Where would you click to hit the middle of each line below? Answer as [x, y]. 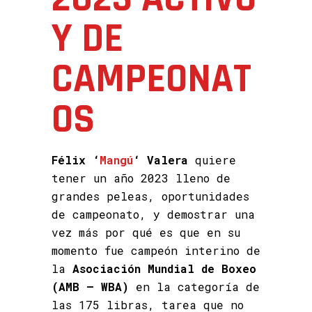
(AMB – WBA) [90, 287]
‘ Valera [161, 160]
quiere [212, 160]
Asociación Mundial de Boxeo [164, 268]
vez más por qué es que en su [146, 232]
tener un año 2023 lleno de [141, 178]
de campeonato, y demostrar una [153, 214]
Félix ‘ [76, 160]
